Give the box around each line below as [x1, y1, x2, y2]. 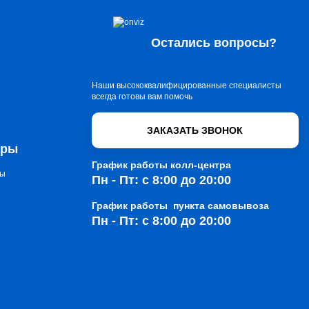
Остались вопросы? [151, 36, 277, 50]
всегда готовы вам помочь [91, 92, 192, 101]
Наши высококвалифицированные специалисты [91, 81, 281, 90]
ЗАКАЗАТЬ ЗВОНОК [147, 125, 243, 136]
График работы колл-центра [91, 159, 231, 170]
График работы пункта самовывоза [91, 200, 269, 211]
